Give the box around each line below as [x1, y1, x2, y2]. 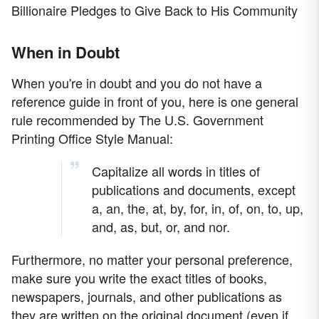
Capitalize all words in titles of [92, 162, 260, 181]
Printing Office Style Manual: [11, 129, 173, 148]
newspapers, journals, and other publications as [11, 287, 282, 306]
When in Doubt [11, 41, 120, 64]
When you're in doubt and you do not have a [11, 73, 262, 93]
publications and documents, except [92, 180, 296, 199]
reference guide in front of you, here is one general [11, 92, 298, 111]
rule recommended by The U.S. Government [11, 110, 263, 130]
